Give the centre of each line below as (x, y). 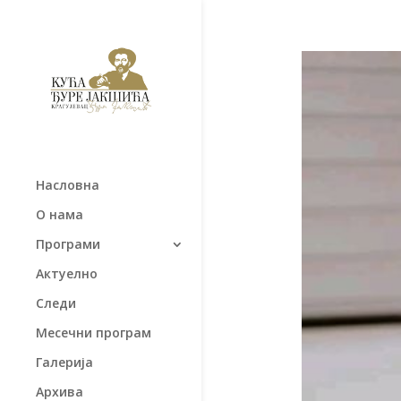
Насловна (68, 184)
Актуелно (67, 273)
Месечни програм (94, 332)
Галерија (64, 362)
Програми (68, 243)
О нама (60, 214)
